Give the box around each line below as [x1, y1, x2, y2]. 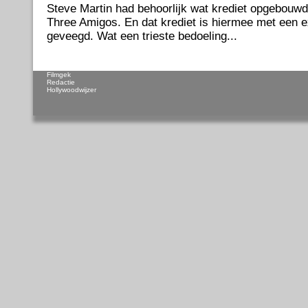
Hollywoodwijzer [46, 85, 96, 93]
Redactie [46, 78, 75, 86]
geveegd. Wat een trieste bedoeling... [46, 29, 237, 43]
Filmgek [46, 70, 71, 78]
